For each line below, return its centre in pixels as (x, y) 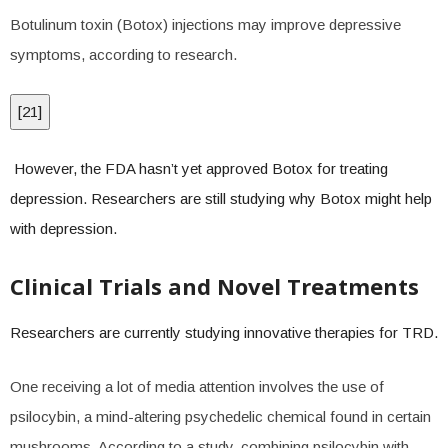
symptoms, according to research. (123, 54)
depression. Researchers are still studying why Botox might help (221, 198)
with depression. (63, 228)
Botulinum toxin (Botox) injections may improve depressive (205, 24)
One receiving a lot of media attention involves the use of (197, 386)
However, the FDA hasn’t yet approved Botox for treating (199, 168)
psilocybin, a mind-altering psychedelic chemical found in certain (220, 416)
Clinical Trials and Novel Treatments (214, 286)
